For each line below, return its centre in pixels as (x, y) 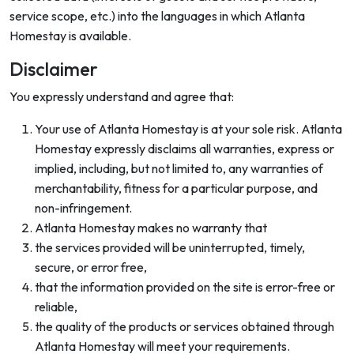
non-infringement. (83, 208)
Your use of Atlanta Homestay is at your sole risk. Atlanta (188, 129)
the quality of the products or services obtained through (185, 326)
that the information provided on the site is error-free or (185, 287)
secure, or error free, (91, 267)
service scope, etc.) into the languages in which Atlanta (157, 16)
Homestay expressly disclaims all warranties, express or (185, 149)
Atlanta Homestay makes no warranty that (151, 228)
